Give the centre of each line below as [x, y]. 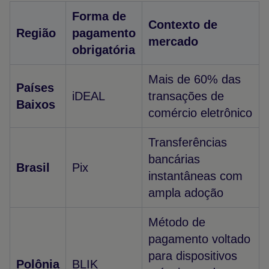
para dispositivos [193, 256]
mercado [173, 41]
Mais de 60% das [195, 79]
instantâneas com [195, 176]
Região [36, 33]
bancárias [174, 159]
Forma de [99, 16]
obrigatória [104, 50]
